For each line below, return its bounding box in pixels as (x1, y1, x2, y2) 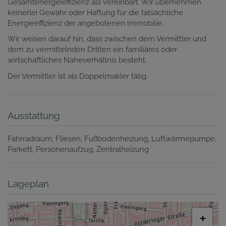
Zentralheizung (96, 145, 149, 154)
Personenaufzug (36, 145, 93, 154)
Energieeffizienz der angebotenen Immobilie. (8, 18, 163, 28)
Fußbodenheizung (84, 134, 148, 144)
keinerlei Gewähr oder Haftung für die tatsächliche (8, 8, 183, 17)
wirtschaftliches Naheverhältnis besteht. (8, 55, 147, 65)
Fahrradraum (8, 134, 52, 144)
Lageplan (8, 178, 49, 190)
